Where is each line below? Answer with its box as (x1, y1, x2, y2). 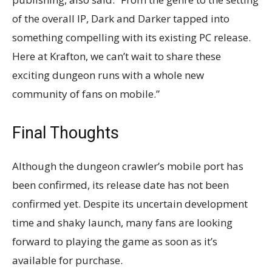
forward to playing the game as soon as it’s (12, 234, 217, 248)
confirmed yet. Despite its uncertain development (12, 196, 248, 211)
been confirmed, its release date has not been (12, 177, 229, 192)
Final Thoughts (12, 123, 119, 143)
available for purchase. (12, 253, 123, 267)
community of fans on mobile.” (12, 86, 160, 101)
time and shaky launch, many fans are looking (12, 215, 233, 229)
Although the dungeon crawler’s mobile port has (12, 158, 243, 173)
